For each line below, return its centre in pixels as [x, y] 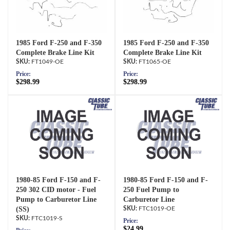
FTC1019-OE [157, 209]
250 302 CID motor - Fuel [56, 190]
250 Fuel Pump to [151, 190]
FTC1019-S [47, 218]
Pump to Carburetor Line [56, 200]
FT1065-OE [155, 62]
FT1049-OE [47, 62]
